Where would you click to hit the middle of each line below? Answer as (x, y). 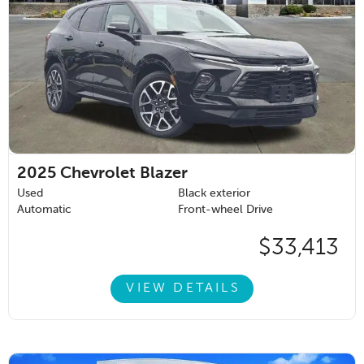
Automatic (44, 209)
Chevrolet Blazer (124, 173)
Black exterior (214, 193)
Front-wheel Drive (225, 209)
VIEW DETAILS (183, 289)
